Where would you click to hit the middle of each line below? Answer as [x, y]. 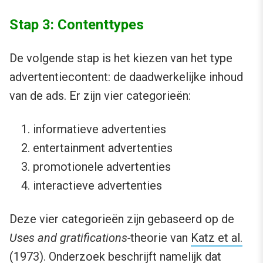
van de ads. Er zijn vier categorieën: [100, 95]
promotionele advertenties [102, 166]
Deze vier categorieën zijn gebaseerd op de [122, 219]
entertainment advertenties [103, 148]
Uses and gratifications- [70, 237]
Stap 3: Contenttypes [77, 24]
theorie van [161, 237]
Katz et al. [217, 237]
